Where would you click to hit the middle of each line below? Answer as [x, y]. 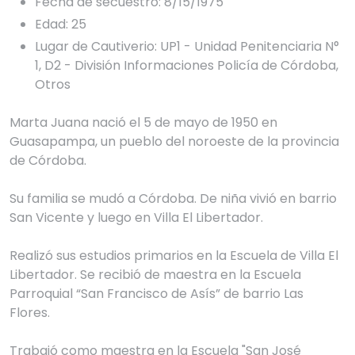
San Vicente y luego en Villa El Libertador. [138, 218]
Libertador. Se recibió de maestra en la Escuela [157, 275]
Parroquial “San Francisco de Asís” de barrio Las [158, 294]
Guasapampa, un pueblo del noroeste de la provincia [176, 142]
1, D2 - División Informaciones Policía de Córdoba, [187, 66]
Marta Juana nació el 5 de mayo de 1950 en [145, 123]
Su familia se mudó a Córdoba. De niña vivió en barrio [175, 199]
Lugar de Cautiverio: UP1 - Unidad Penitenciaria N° [187, 47]
